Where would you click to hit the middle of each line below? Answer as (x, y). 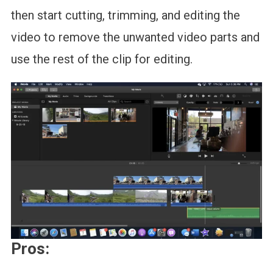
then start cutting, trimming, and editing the (125, 15)
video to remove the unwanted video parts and (135, 37)
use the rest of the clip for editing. (101, 59)
